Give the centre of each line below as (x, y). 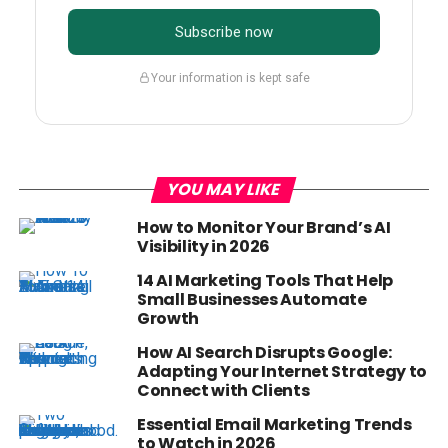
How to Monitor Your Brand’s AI (263, 228)
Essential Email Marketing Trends (274, 425)
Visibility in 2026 (203, 247)
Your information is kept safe (230, 77)
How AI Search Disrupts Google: (264, 353)
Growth (167, 319)
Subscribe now (224, 32)
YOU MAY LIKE (224, 190)
